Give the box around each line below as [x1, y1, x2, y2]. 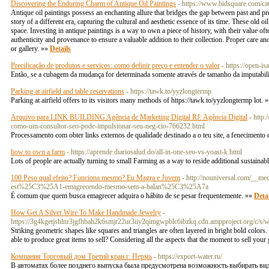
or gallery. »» [11, 44, 50, 53]
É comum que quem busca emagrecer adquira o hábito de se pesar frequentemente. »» [11, 192, 254, 200]
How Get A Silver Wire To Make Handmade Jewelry [11, 208, 161, 217]
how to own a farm [11, 148, 65, 156]
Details [50, 44, 71, 53]
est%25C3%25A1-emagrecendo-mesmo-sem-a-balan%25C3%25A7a [11, 183, 208, 191]
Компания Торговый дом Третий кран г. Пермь [11, 252, 152, 261]
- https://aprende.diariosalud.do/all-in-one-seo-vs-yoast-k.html [67, 148, 242, 156]
